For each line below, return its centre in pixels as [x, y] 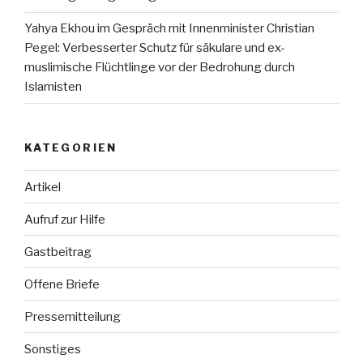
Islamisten [53, 87]
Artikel [43, 187]
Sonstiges [53, 349]
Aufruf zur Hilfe [65, 219]
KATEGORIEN [71, 147]
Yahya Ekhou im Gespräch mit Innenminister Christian [169, 29]
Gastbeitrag [58, 252]
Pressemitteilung [73, 316]
